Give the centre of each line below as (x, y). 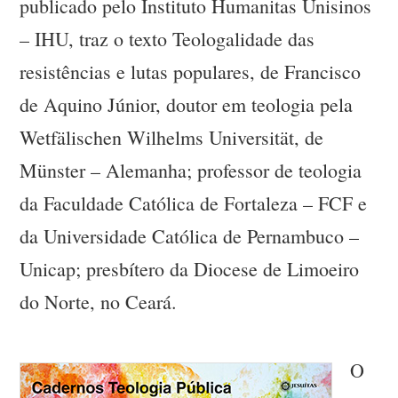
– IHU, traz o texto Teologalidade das (167, 39)
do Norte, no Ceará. (99, 302)
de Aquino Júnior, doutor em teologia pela (187, 105)
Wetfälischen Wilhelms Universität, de (172, 138)
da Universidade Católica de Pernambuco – (190, 236)
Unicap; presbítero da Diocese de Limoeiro (190, 269)
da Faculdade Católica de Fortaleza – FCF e (194, 203)
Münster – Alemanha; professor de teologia (191, 171)
